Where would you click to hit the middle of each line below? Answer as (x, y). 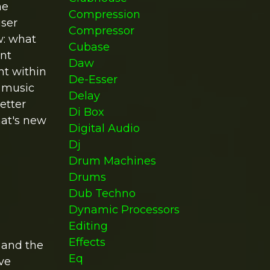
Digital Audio (104, 128)
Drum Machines (112, 161)
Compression (104, 14)
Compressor (101, 31)
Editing (88, 226)
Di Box (86, 112)
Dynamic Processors (124, 210)
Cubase (89, 47)
